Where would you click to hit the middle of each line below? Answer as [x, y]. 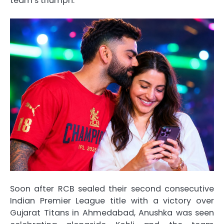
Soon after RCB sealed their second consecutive [112, 188]
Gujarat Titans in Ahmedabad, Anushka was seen [112, 212]
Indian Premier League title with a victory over [112, 200]
